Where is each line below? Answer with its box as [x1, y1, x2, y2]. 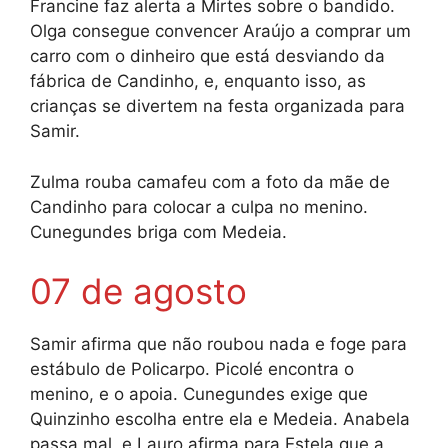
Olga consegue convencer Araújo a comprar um [30, 21, 411, 42]
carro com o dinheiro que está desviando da [30, 46, 385, 67]
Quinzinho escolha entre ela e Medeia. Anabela [30, 409, 410, 430]
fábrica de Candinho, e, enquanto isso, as [30, 71, 366, 92]
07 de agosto [30, 270, 247, 313]
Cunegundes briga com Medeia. [30, 221, 287, 242]
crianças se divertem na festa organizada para [30, 96, 405, 117]
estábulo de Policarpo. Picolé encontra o [30, 359, 354, 380]
